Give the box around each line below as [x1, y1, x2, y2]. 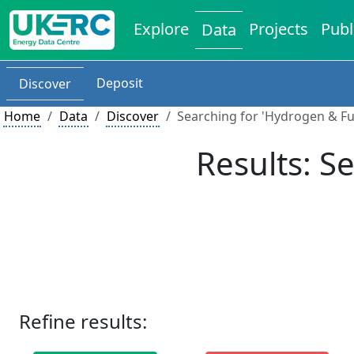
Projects [249, 18, 309, 40]
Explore [134, 18, 190, 40]
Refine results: [19, 308, 147, 334]
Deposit [96, 74, 143, 92]
